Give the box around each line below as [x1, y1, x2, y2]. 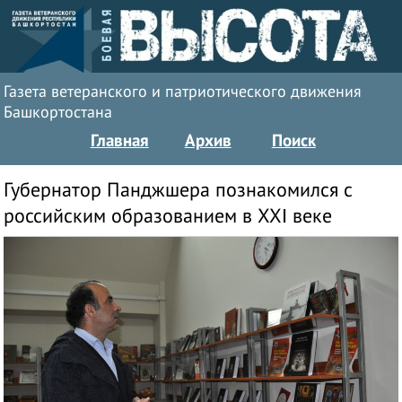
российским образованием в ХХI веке [4, 205, 333, 228]
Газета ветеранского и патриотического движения [4, 83, 363, 101]
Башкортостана [4, 103, 113, 122]
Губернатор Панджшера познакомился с [4, 179, 354, 202]
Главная [90, 130, 149, 151]
